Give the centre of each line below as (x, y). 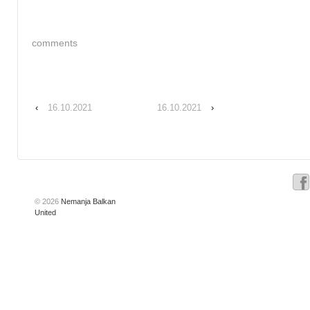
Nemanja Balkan (87, 202)
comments (55, 43)
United (45, 213)
